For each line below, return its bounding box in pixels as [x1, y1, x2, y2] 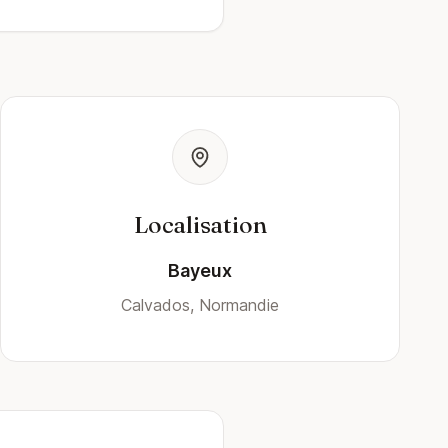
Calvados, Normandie [121, 295, 279, 315]
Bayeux [168, 260, 232, 281]
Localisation [133, 210, 267, 239]
